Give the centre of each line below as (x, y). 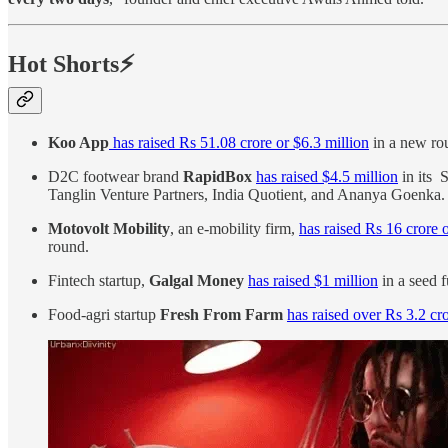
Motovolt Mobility (109, 228)
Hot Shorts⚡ (71, 64)
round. (70, 246)
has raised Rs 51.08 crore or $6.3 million (239, 142)
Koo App (78, 142)
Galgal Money (196, 280)
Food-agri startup (104, 314)
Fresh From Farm (221, 314)
